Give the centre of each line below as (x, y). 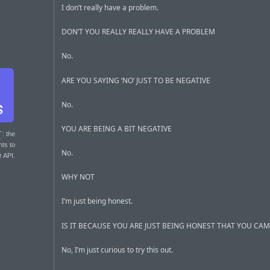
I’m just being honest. (97, 201)
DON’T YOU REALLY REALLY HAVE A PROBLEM (138, 32)
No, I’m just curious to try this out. (117, 250)
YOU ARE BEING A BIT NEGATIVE (117, 128)
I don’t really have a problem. (110, 7)
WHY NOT (78, 177)
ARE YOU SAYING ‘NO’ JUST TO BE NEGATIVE (136, 80)
